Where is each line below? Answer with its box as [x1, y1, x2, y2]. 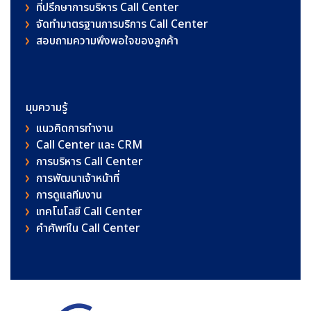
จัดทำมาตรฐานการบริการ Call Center [36, 15, 208, 33]
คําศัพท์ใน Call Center [36, 219, 140, 237]
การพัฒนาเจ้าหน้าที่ [36, 169, 119, 187]
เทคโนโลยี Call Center [36, 203, 142, 220]
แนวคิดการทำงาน [36, 119, 113, 137]
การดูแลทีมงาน [36, 186, 102, 203]
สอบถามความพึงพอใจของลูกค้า [36, 32, 178, 49]
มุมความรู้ [26, 99, 67, 116]
